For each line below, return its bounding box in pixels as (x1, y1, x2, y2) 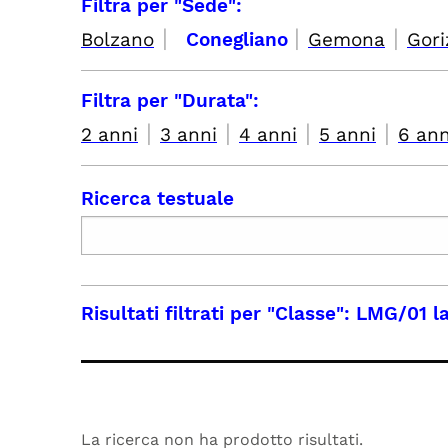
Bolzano (81, 28, 154, 51)
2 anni (81, 123, 138, 146)
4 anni (239, 123, 297, 146)
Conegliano (186, 28, 294, 51)
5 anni (319, 123, 376, 146)
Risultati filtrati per (81, 302, 267, 325)
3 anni (160, 123, 217, 146)
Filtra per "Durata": (81, 89, 259, 112)
